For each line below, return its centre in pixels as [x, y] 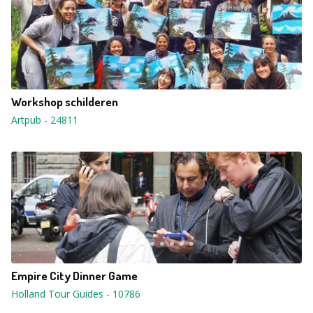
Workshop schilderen [65, 102]
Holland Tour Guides [57, 294]
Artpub [26, 120]
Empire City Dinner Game [74, 276]
